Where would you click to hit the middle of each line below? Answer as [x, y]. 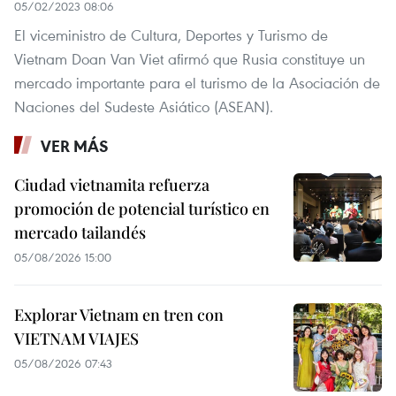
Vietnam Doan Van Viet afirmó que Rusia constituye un [190, 59]
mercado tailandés [80, 233]
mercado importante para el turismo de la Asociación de [197, 83]
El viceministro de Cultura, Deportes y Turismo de [171, 35]
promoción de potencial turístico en [142, 209]
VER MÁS [75, 146]
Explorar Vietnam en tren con [119, 315]
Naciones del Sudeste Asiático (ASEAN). [144, 107]
